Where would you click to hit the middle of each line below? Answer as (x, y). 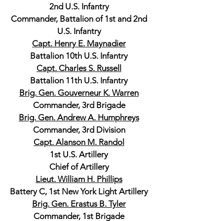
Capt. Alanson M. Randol (79, 142)
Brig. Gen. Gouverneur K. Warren (79, 93)
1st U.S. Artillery (79, 154)
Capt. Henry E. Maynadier (79, 43)
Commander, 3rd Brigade (79, 105)
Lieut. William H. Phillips (79, 179)
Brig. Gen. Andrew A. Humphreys (79, 117)
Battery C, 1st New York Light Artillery (79, 191)
